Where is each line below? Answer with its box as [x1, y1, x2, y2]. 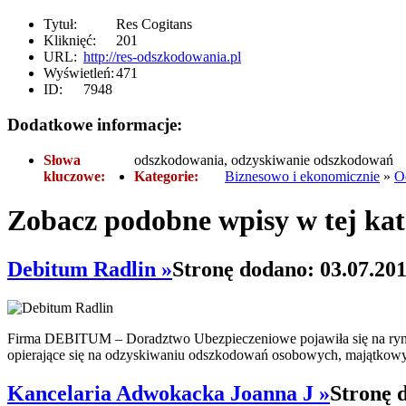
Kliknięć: [43, 33, 96, 49]
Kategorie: [134, 168, 198, 184]
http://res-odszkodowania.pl [83, 49, 241, 65]
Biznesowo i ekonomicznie [225, 168, 380, 184]
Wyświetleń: [43, 65, 114, 82]
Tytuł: [43, 16, 77, 33]
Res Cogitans [116, 16, 192, 33]
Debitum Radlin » [7, 256, 172, 281]
